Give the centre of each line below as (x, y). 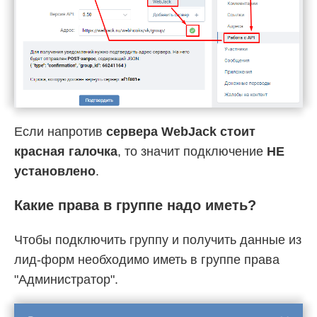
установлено (55, 172)
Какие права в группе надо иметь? (135, 206)
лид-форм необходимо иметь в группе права (147, 260)
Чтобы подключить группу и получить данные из (158, 240)
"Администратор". (66, 280)
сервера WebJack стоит (181, 132)
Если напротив (60, 132)
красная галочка (66, 152)
